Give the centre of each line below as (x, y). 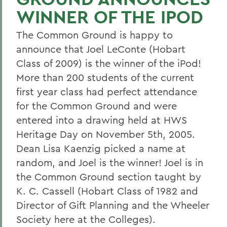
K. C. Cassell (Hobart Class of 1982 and (107, 191)
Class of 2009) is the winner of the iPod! (109, 63)
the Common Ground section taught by (109, 177)
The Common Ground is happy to (94, 35)
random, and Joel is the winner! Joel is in (110, 162)
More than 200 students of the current (105, 77)
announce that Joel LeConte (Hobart (101, 49)
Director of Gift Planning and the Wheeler (113, 205)
